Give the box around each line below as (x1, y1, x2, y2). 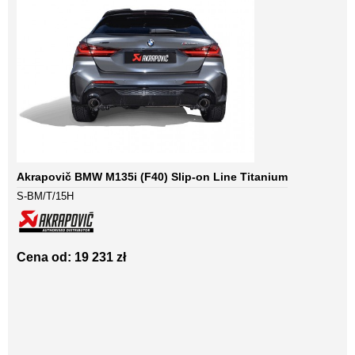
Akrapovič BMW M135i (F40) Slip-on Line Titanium (17, 170, 288, 184)
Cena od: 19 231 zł (17, 250, 126, 265)
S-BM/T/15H (17, 190, 74, 203)
